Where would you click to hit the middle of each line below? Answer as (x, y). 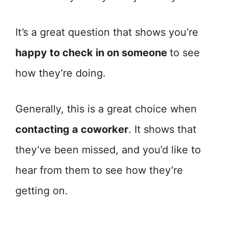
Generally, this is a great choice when (106, 109)
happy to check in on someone (93, 53)
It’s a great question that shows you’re (107, 32)
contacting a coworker (72, 129)
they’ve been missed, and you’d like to (108, 150)
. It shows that (162, 129)
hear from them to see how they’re (99, 170)
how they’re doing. (61, 73)
